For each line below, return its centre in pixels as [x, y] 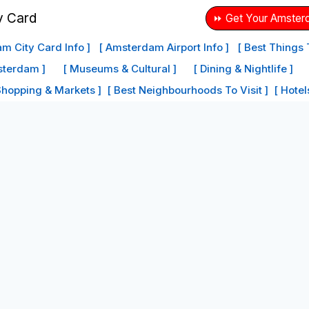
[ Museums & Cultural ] [119, 68]
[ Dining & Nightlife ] [243, 68]
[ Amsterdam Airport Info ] [164, 47]
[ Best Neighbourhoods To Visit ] [188, 90]
